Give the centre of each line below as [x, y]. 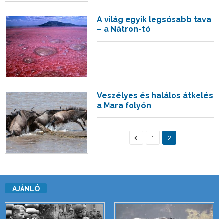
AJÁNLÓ [26, 189]
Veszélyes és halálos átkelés [155, 95]
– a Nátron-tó [124, 29]
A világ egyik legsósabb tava [154, 20]
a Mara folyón [124, 105]
